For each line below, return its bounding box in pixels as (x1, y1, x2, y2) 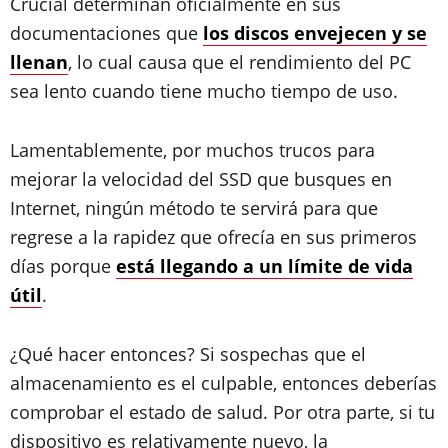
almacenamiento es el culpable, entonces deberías (10, 371, 437, 395)
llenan (10, 50, 68, 74)
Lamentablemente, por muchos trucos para (10, 138, 375, 162)
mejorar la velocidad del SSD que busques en (10, 167, 392, 191)
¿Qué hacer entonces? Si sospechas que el (10, 342, 366, 366)
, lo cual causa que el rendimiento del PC (68, 50, 411, 74)
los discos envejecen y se (203, 21, 427, 45)
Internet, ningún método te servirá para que (10, 196, 378, 220)
